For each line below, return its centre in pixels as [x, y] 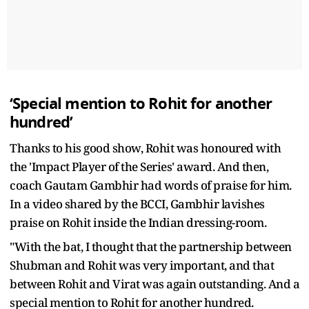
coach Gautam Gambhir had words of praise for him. [151, 186]
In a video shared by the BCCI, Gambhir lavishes [137, 204]
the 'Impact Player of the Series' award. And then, [139, 167]
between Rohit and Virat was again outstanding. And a [154, 284]
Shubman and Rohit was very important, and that [142, 266]
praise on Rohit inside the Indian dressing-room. [139, 223]
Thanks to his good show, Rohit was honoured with [145, 148]
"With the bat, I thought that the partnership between [151, 247]
